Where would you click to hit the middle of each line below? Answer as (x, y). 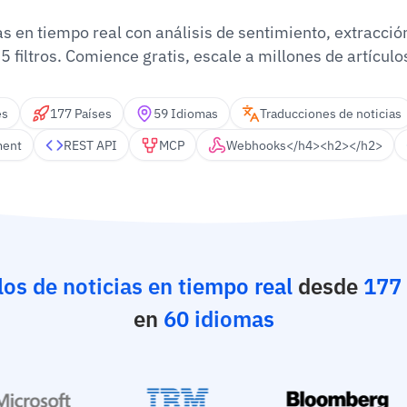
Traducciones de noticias (330, 113)
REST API (90, 145)
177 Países (80, 113)
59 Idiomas (185, 113)
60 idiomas (218, 319)
